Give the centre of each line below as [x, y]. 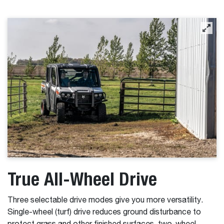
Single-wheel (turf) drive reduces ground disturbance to [104, 212]
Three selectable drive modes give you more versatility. [105, 200]
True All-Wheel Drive [82, 178]
